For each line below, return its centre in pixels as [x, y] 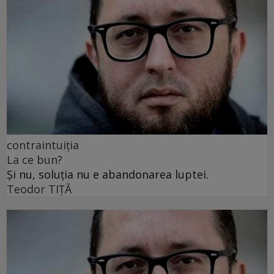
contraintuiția [43, 145]
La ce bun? [35, 159]
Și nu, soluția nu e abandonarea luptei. [108, 174]
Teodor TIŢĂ [39, 189]
